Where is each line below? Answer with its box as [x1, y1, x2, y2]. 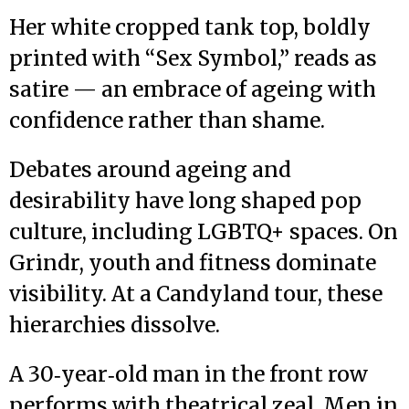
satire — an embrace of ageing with [9, 75, 376, 102]
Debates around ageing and [9, 155, 291, 183]
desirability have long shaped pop [9, 186, 362, 214]
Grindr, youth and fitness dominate [9, 248, 376, 276]
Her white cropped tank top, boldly [9, 13, 371, 40]
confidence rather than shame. [9, 106, 325, 133]
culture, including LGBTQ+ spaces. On [9, 217, 398, 245]
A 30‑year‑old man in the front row [9, 360, 368, 387]
